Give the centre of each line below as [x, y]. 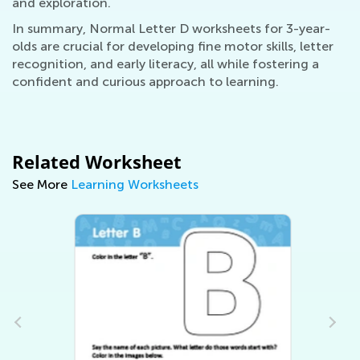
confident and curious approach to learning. [145, 82]
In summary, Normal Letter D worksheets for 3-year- [171, 29]
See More [41, 185]
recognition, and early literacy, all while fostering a [166, 64]
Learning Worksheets [135, 185]
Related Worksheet [97, 162]
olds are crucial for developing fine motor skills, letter [173, 47]
